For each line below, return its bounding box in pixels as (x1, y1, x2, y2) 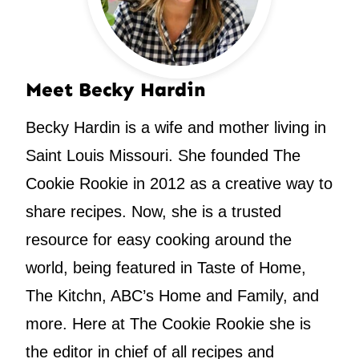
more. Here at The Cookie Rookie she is (26, 314, 311, 333)
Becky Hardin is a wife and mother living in (26, 118, 326, 136)
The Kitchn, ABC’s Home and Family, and (26, 286, 319, 305)
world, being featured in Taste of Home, (26, 258, 306, 276)
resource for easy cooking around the (26, 230, 292, 248)
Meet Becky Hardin (26, 77, 206, 101)
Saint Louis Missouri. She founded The (26, 146, 301, 164)
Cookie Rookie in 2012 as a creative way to (26, 174, 333, 192)
